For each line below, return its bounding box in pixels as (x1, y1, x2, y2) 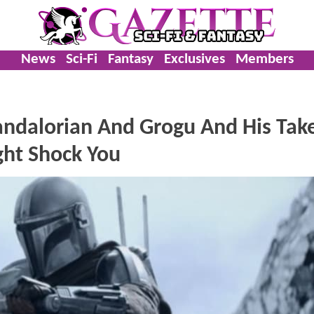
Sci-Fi (65, 51, 97, 67)
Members (235, 51, 294, 67)
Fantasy (107, 51, 153, 67)
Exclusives (163, 51, 225, 67)
